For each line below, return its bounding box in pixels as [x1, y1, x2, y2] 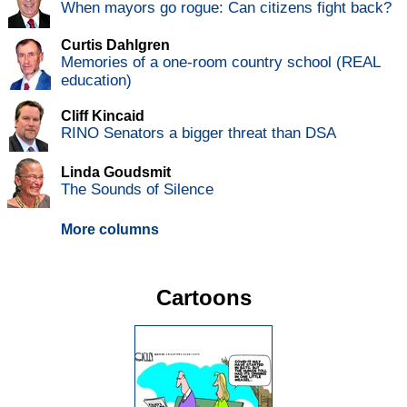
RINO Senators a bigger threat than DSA [61, 124, 336, 143]
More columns [61, 222, 159, 238]
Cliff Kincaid [61, 108, 144, 124]
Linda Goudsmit [61, 164, 171, 181]
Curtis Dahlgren [61, 37, 170, 54]
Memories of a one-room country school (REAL [61, 54, 380, 72]
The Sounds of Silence [61, 181, 213, 199]
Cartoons [155, 285, 252, 311]
